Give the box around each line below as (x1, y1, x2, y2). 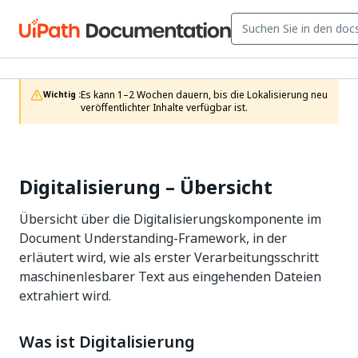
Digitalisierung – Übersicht (19, 173, 272, 201)
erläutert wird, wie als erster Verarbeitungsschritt (19, 248, 319, 267)
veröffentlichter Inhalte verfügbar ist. (81, 101, 248, 115)
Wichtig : (43, 89, 81, 101)
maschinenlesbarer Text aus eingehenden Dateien (19, 267, 321, 286)
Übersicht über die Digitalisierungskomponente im (19, 209, 321, 229)
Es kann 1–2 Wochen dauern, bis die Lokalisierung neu (81, 88, 328, 102)
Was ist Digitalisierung (19, 330, 195, 354)
